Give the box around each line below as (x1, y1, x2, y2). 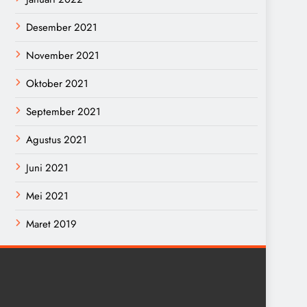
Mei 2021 (26, 188, 69, 204)
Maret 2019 (26, 217, 77, 232)
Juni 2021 (26, 160, 69, 175)
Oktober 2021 (26, 76, 88, 91)
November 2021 (26, 48, 99, 63)
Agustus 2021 (26, 132, 87, 147)
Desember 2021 (26, 20, 97, 35)
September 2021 (26, 104, 101, 119)
